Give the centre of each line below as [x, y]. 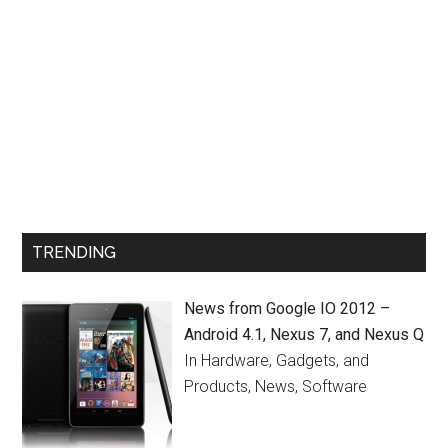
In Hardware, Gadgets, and [277, 360]
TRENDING [74, 252]
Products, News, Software [276, 386]
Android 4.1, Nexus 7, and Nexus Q [304, 334]
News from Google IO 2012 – [287, 308]
